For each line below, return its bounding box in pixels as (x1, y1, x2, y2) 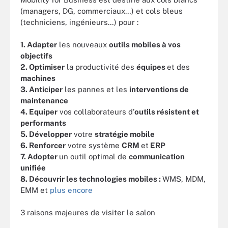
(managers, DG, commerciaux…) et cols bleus (20, 6, 183, 15)
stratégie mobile (95, 129, 155, 138)
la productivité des (65, 62, 136, 71)
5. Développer (20, 129, 72, 138)
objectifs (20, 51, 52, 60)
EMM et (20, 185, 50, 194)
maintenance (20, 96, 68, 105)
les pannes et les (63, 84, 129, 94)
